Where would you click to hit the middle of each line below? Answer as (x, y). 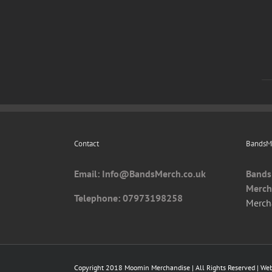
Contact (87, 144)
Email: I (90, 174)
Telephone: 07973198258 (128, 198)
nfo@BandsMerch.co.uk (155, 174)
